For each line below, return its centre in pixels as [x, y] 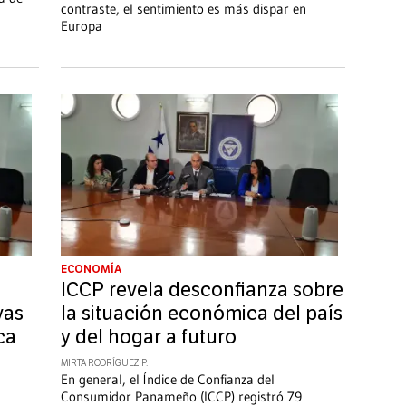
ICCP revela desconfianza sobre [202, 290]
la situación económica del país [201, 314]
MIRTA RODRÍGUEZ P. [104, 364]
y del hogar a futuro [148, 338]
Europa [81, 25]
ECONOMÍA [91, 270]
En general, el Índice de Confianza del [167, 380]
